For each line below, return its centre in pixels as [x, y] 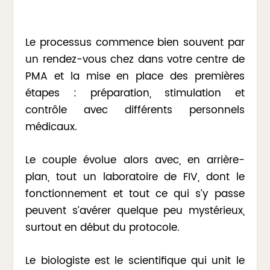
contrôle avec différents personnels [135, 110]
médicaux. [52, 127]
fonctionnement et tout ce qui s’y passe [135, 194]
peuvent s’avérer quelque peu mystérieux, [135, 211]
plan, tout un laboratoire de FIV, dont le [135, 177]
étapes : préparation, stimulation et [135, 93]
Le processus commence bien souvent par [135, 42]
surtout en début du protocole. [103, 228]
